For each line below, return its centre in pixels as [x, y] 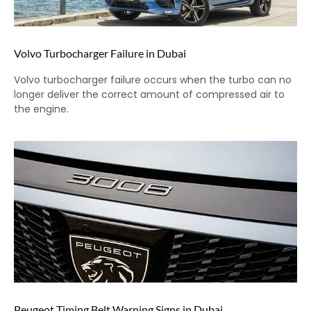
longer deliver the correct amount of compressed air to [149, 95]
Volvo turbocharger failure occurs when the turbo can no [153, 80]
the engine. [41, 109]
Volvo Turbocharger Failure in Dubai [100, 53]
